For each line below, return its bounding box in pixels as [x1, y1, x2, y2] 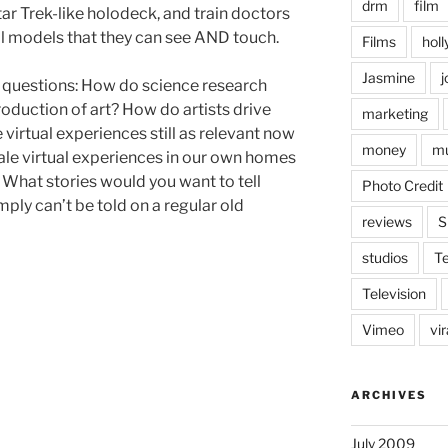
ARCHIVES [350, 388, 427, 402]
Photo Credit [361, 177, 443, 194]
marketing [361, 105, 428, 122]
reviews [361, 213, 412, 230]
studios [361, 249, 408, 266]
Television [361, 285, 426, 302]
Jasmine [361, 69, 415, 86]
